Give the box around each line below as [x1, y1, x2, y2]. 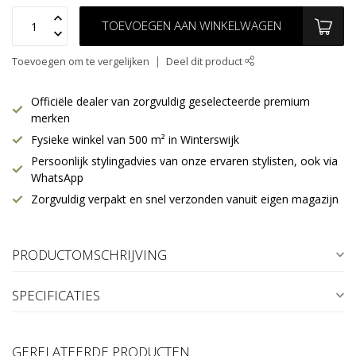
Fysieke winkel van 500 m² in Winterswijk [31, 132, 239, 148]
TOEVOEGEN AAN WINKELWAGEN [101, 17, 281, 35]
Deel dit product [166, 55, 245, 69]
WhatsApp [31, 170, 83, 186]
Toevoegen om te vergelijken [12, 55, 149, 69]
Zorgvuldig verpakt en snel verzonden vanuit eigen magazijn [31, 192, 339, 207]
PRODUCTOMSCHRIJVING [12, 246, 167, 265]
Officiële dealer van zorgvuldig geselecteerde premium [31, 94, 310, 110]
